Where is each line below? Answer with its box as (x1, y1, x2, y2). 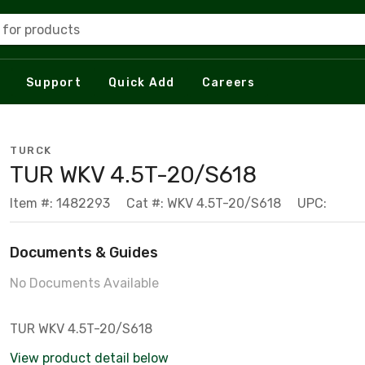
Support (26, 75, 81, 90)
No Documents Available (10, 275, 159, 291)
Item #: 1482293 (10, 196, 110, 211)
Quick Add (108, 75, 175, 90)
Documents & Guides (10, 244, 158, 262)
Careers (201, 75, 256, 90)
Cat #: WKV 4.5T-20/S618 (126, 196, 281, 211)
